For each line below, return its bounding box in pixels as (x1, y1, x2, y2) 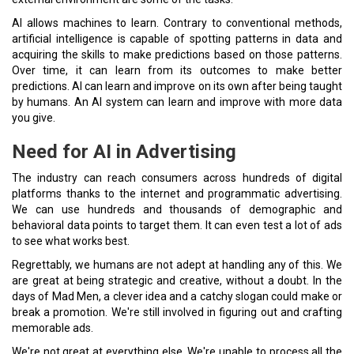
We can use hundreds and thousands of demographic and (12, 203, 342, 216)
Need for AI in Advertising (12, 141, 236, 163)
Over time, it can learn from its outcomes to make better (12, 64, 342, 77)
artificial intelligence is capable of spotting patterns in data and (12, 32, 342, 45)
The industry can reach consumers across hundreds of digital (12, 171, 342, 184)
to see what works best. (12, 235, 130, 247)
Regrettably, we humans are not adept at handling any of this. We (12, 258, 342, 271)
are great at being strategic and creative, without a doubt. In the (12, 274, 342, 287)
